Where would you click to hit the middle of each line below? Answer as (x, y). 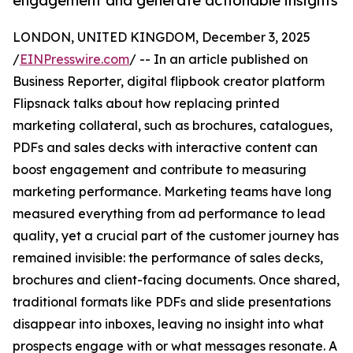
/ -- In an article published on (219, 59)
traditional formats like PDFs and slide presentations (172, 302)
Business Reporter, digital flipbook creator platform (169, 82)
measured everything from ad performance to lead (169, 214)
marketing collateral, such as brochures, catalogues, (173, 126)
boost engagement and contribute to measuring (160, 170)
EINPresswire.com (74, 59)
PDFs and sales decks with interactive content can (165, 148)
